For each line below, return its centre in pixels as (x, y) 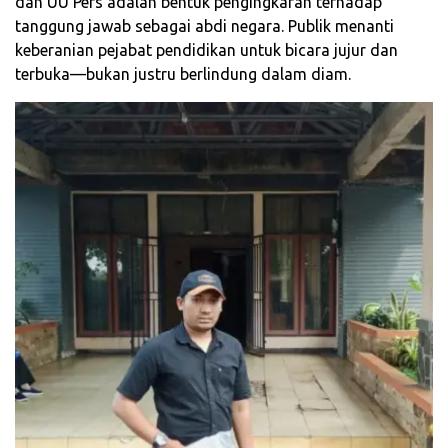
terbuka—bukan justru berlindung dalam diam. (183, 74)
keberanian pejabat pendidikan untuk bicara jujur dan (206, 50)
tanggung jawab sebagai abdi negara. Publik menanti (204, 26)
